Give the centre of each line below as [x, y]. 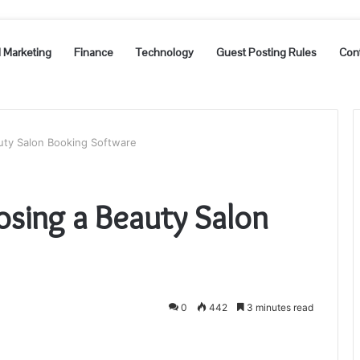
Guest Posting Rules [266, 52]
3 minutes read [279, 307]
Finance [94, 52]
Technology [165, 52]
